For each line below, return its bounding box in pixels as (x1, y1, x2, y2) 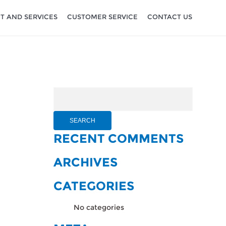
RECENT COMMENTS (53, 131, 184, 146)
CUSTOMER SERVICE (67, 12, 138, 21)
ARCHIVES (53, 155, 118, 169)
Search (53, 88, 78, 97)
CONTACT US (147, 12, 192, 21)
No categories (74, 203, 124, 212)
